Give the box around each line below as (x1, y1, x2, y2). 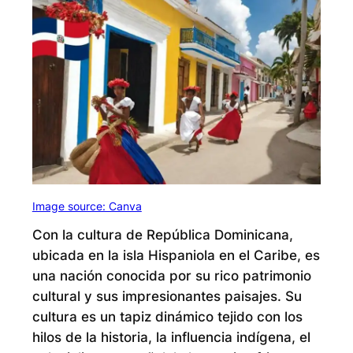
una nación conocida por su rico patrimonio (32, 268, 311, 284)
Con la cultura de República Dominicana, (32, 227, 293, 243)
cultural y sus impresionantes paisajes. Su (32, 288, 302, 305)
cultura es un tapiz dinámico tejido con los (32, 309, 303, 325)
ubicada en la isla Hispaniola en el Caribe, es (32, 247, 320, 264)
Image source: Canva (32, 199, 142, 213)
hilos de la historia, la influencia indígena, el (32, 329, 310, 346)
